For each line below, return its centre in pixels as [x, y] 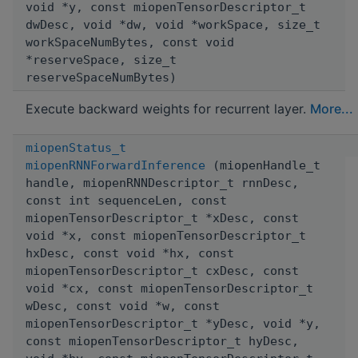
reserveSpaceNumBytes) [101, 77]
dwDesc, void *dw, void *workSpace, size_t [173, 24]
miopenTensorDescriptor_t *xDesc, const [162, 218]
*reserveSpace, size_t [101, 60]
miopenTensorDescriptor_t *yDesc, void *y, [173, 323]
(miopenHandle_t [263, 165]
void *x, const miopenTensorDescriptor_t [166, 235]
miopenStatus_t [76, 147]
